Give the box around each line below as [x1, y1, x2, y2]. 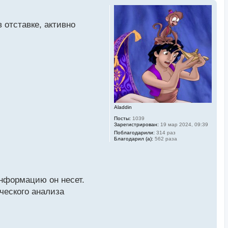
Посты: [114, 116, 131, 122]
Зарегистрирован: [114, 122, 159, 128]
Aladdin [114, 104, 132, 110]
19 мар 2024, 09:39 [159, 122, 208, 128]
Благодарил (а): [114, 136, 153, 142]
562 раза [153, 136, 177, 142]
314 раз [155, 130, 176, 136]
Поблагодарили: [114, 130, 155, 136]
